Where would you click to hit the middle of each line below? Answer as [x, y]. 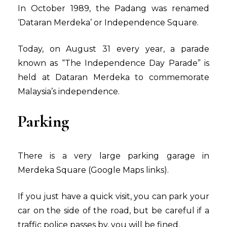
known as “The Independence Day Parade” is [113, 63]
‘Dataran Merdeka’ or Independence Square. [108, 23]
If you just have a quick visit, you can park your [113, 197]
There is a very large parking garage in [113, 156]
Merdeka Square [53, 170]
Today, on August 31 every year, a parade [113, 49]
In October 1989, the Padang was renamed [113, 9]
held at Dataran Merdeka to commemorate [113, 78]
